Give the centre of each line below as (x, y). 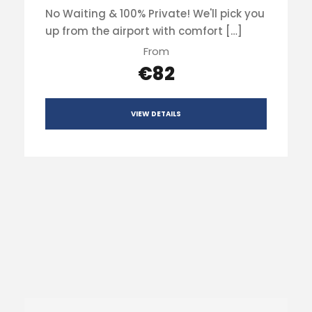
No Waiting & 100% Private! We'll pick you (155, 14)
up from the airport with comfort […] (144, 31)
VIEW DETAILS (156, 114)
